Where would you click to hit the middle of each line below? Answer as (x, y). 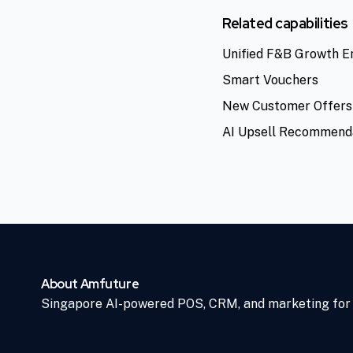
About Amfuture (90, 284)
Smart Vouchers (270, 80)
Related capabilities (285, 23)
